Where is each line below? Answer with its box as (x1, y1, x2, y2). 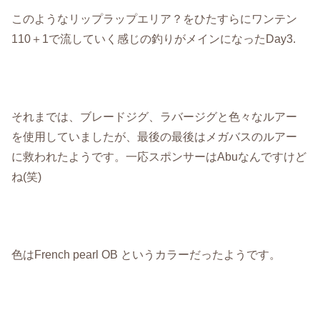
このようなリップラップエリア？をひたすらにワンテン (11, 12, 298, 26)
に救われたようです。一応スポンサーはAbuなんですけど (11, 150, 307, 164)
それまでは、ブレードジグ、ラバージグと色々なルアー (11, 110, 298, 124)
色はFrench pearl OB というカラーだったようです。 (11, 247, 281, 261)
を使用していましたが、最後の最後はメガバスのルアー (11, 130, 298, 144)
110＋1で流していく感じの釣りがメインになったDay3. (11, 32, 296, 46)
